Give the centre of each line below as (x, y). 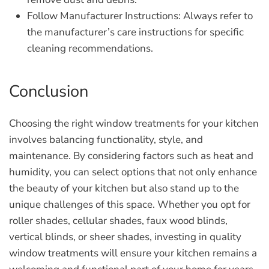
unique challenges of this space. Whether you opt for (130, 204)
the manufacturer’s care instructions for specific (135, 32)
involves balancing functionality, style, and (106, 140)
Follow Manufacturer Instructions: (104, 16)
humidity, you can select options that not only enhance (133, 172)
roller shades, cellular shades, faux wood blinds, (118, 221)
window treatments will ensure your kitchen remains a (133, 253)
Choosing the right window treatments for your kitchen (134, 123)
